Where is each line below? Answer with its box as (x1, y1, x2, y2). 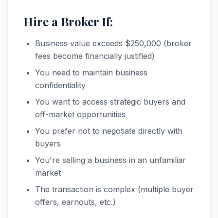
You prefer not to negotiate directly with (35, 126, 182, 136)
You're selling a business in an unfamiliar (35, 155, 186, 165)
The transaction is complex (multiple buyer (35, 184, 194, 194)
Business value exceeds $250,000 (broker (35, 38, 192, 48)
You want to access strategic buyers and (35, 97, 185, 107)
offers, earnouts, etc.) (35, 197, 116, 207)
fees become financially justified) (35, 51, 155, 61)
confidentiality (35, 80, 86, 90)
